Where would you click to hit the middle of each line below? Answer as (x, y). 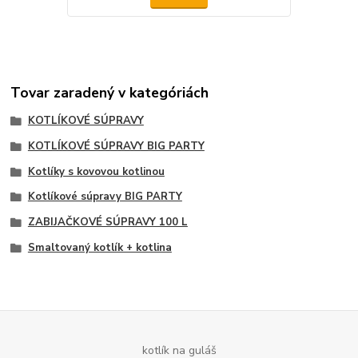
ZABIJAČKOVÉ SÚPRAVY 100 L (107, 223)
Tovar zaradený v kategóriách (110, 92)
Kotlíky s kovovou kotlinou (96, 171)
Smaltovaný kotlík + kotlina (99, 247)
